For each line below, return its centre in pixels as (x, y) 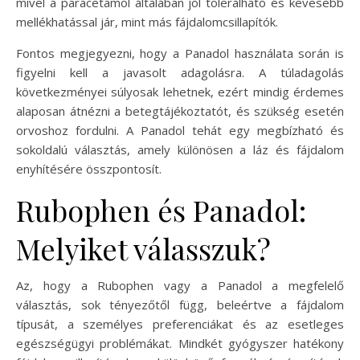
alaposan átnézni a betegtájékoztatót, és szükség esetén (180, 110)
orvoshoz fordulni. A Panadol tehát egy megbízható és (180, 130)
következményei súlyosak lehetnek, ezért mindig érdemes (180, 91)
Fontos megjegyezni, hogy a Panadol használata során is (180, 53)
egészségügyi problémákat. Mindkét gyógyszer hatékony (180, 343)
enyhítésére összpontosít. (89, 168)
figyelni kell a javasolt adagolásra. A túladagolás (180, 72)
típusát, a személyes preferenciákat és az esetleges (180, 323)
